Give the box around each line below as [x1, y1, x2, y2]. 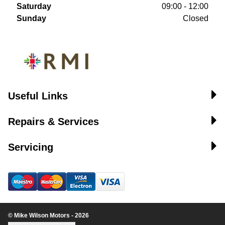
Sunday [17, 14, 46, 23]
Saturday [17, 2, 51, 11]
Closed [183, 14, 208, 23]
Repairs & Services [8, 116, 99, 127]
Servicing [8, 142, 53, 153]
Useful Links [8, 90, 68, 101]
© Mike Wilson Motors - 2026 [8, 212, 89, 219]
